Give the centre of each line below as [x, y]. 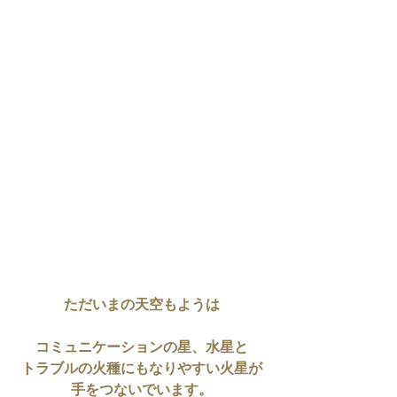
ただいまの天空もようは [142, 306]
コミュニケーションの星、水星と [142, 348]
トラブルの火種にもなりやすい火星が [142, 370]
